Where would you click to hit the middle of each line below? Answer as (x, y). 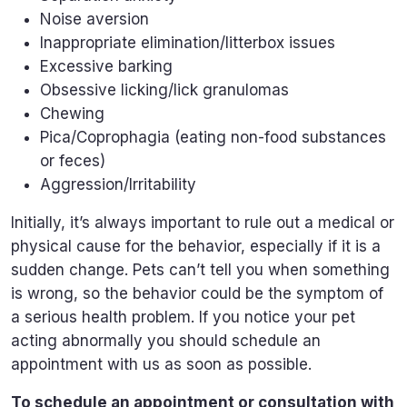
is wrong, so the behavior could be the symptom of (197, 293)
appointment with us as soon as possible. (164, 364)
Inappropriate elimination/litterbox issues (190, 42)
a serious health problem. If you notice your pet (183, 317)
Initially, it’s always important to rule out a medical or (203, 222)
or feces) (75, 160)
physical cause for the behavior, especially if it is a (196, 246)
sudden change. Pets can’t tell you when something (200, 269)
